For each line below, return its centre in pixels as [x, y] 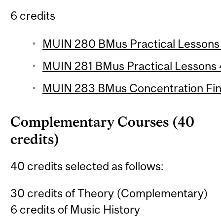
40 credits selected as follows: [87, 166]
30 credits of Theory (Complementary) [110, 193]
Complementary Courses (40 [103, 122]
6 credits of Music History [75, 210]
